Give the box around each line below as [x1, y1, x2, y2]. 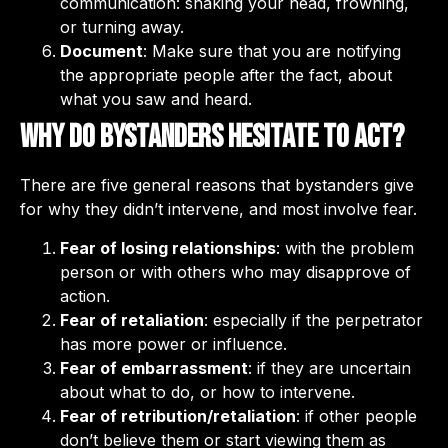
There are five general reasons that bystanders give [20, 175, 414, 196]
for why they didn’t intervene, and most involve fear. [20, 199, 417, 220]
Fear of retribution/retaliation [60, 405, 296, 426]
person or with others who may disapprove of [60, 261, 411, 282]
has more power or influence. [60, 333, 287, 354]
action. [60, 285, 110, 306]
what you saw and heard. [60, 89, 252, 110]
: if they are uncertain [248, 357, 411, 378]
